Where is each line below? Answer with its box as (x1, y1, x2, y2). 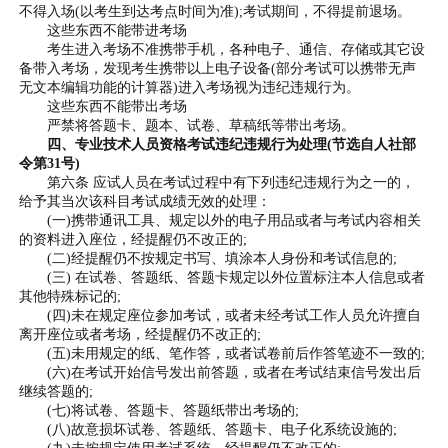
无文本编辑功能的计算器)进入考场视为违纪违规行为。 (19, 78, 361, 95)
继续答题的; (19, 382, 94, 399)
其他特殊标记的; (19, 287, 122, 304)
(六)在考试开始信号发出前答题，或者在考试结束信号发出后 (19, 363, 422, 380)
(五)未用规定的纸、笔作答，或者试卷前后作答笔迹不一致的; (19, 344, 426, 361)
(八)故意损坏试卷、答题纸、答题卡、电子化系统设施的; (19, 420, 398, 437)
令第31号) (19, 154, 81, 171)
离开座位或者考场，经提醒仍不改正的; (19, 325, 262, 342)
